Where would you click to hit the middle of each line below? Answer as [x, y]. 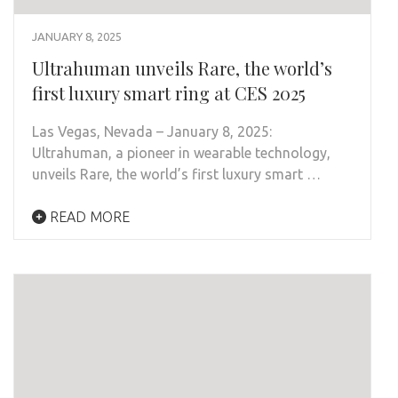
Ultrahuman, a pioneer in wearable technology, [181, 152]
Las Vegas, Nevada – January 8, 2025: [152, 131]
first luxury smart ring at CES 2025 [169, 92]
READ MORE [88, 216]
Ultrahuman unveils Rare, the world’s [182, 68]
